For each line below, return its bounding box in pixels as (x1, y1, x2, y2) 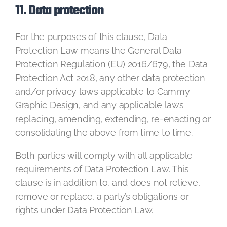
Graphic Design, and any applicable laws (15, 100, 184, 110)
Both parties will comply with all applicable (15, 150, 193, 161)
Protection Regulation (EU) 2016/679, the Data (15, 59, 208, 69)
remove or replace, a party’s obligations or (15, 191, 189, 202)
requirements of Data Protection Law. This (15, 164, 189, 174)
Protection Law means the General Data (15, 45, 182, 56)
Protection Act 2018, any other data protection (15, 72, 205, 83)
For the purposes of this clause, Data (15, 31, 168, 42)
